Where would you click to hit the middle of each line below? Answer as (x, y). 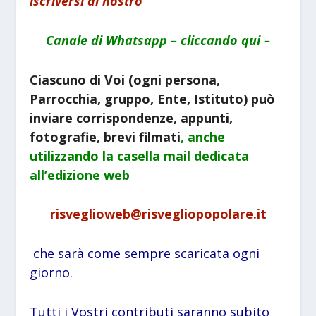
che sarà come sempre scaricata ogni (147, 254)
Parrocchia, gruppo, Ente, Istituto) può (153, 98)
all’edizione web (80, 175)
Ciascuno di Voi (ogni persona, (125, 79)
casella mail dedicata (183, 156)
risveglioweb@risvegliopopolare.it (158, 214)
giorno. (51, 273)
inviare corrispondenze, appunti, (132, 117)
